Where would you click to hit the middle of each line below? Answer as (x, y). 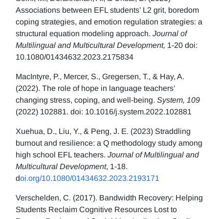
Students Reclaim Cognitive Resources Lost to (96, 210)
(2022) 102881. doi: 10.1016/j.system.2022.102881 (104, 112)
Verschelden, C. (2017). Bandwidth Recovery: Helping (109, 198)
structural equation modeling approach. (84, 34)
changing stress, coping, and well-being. (86, 100)
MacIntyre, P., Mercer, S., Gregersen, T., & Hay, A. (101, 77)
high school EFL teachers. (62, 155)
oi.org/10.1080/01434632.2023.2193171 (90, 178)
